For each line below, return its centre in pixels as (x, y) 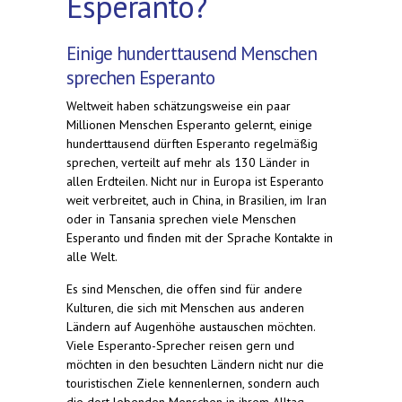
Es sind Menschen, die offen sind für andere (184, 288)
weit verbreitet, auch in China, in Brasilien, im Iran (197, 200)
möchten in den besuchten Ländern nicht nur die (195, 364)
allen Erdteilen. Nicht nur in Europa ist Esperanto (195, 181)
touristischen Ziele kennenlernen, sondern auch (193, 383)
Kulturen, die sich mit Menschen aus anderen (185, 307)
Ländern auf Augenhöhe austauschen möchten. (191, 326)
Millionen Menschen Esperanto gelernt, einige (189, 124)
